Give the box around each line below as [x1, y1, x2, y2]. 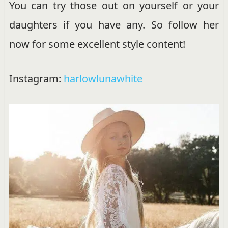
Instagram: [9, 71, 64, 85]
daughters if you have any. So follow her [9, 17, 219, 32]
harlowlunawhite [63, 71, 142, 85]
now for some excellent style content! [9, 37, 185, 51]
